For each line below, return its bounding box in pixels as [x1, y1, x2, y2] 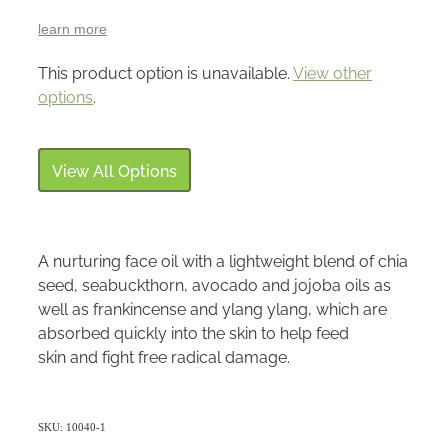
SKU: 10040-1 [38, 421, 106, 434]
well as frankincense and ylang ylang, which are [38, 297, 387, 320]
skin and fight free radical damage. [38, 345, 290, 368]
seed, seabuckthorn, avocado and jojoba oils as [38, 273, 391, 296]
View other [293, 61, 372, 84]
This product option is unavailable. [38, 61, 293, 84]
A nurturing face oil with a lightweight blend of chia [38, 249, 408, 272]
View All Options [52, 159, 177, 182]
